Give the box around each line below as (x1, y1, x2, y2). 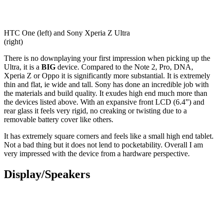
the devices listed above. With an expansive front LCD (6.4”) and (4, 98, 204, 107)
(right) (4, 37, 23, 46)
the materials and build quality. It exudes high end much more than (4, 89, 207, 98)
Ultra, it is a (4, 63, 41, 72)
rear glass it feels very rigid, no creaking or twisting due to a (4, 107, 187, 115)
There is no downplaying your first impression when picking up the (4, 54, 210, 63)
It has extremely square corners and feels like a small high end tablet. (4, 132, 214, 141)
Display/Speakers (4, 168, 90, 181)
